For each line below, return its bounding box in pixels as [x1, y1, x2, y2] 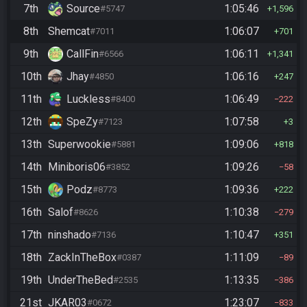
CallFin [66, 47, 99, 60]
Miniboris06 [48, 160, 106, 173]
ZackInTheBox [48, 250, 116, 264]
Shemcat [48, 24, 90, 38]
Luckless [66, 92, 110, 106]
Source [66, 1, 100, 15]
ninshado [48, 228, 91, 241]
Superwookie [48, 137, 111, 151]
